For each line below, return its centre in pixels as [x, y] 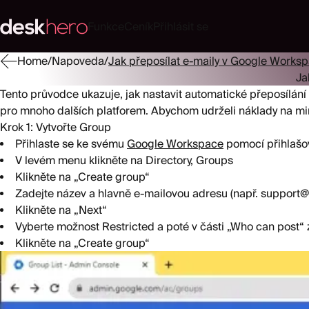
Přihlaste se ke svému [71, 143]
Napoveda [78, 61]
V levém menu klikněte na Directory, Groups [124, 160]
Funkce [106, 26]
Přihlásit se [180, 26]
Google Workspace [175, 143]
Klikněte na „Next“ [61, 210]
